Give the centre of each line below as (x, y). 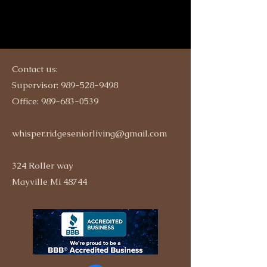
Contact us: (35, 69)
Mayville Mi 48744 (49, 181)
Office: (27, 101)
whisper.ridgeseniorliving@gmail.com (90, 133)
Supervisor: (36, 85)
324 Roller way (43, 165)
